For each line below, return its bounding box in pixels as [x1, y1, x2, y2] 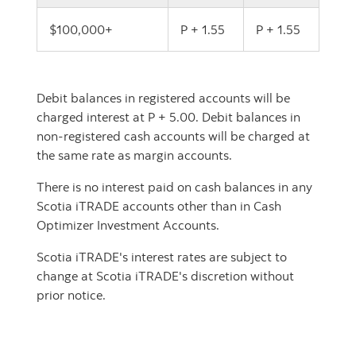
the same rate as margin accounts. [37, 147, 232, 163]
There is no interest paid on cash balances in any [37, 179, 312, 195]
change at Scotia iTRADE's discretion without [37, 268, 294, 284]
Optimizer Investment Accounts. [37, 217, 219, 233]
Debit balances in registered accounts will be [37, 90, 290, 106]
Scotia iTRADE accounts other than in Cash [37, 198, 281, 214]
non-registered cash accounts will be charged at [37, 128, 310, 144]
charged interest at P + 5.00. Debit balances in [37, 109, 300, 125]
